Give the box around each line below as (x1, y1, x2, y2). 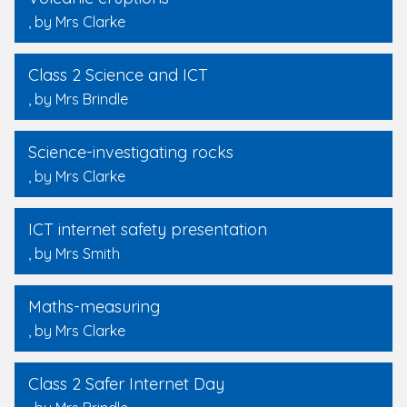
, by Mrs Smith (28, 244, 120, 263)
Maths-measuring (28, 296, 160, 317)
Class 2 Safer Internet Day (28, 373, 224, 394)
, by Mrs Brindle (28, 90, 128, 108)
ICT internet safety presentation (28, 219, 267, 240)
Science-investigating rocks (28, 142, 233, 163)
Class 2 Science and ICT (28, 65, 208, 85)
